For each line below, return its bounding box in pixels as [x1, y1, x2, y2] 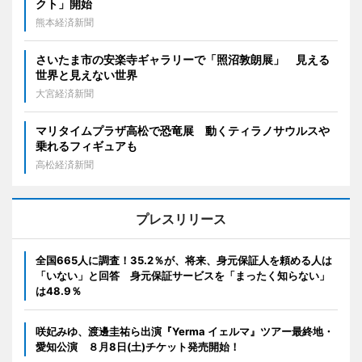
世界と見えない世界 [36, 68, 137, 82]
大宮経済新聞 [36, 87, 94, 99]
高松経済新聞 [36, 158, 94, 170]
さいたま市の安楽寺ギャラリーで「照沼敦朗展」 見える [36, 53, 330, 66]
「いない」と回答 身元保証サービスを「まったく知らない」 [36, 269, 330, 282]
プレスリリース [136, 211, 226, 227]
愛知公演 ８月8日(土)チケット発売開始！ [36, 340, 240, 353]
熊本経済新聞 [36, 16, 94, 28]
